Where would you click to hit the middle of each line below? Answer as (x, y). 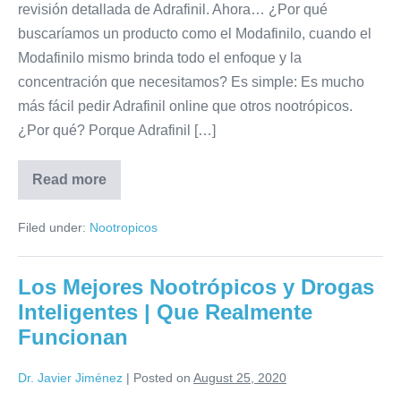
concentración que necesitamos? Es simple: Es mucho (191, 82)
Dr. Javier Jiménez (70, 378)
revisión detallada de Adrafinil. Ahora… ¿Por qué (173, 10)
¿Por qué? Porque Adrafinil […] (117, 131)
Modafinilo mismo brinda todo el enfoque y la (160, 58)
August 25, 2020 (240, 378)
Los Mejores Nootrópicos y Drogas (196, 287)
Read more (69, 180)
